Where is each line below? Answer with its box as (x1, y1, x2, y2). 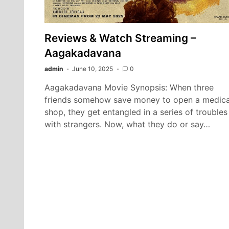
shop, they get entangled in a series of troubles (44, 107, 227, 118)
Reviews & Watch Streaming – (44, 32, 196, 45)
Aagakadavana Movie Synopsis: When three (44, 82, 214, 93)
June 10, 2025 (72, 65, 113, 73)
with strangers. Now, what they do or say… (44, 119, 210, 130)
